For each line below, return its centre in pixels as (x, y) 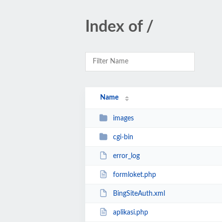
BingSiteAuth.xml (139, 194)
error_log (126, 156)
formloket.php (134, 175)
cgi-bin (123, 137)
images (123, 118)
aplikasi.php (130, 212)
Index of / (119, 27)
